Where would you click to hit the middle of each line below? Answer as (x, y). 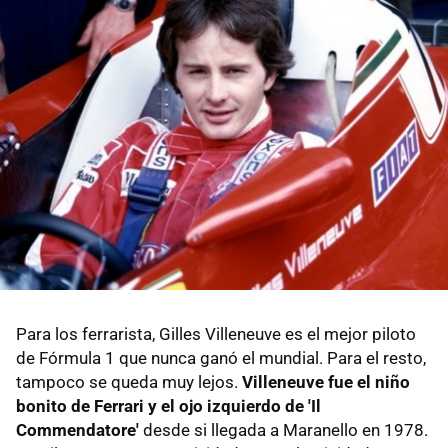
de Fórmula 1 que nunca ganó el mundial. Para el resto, (221, 358)
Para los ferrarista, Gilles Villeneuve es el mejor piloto (216, 334)
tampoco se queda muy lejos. (129, 382)
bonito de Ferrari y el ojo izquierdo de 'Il (168, 406)
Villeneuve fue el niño (326, 382)
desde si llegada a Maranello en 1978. (283, 430)
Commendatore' (77, 430)
